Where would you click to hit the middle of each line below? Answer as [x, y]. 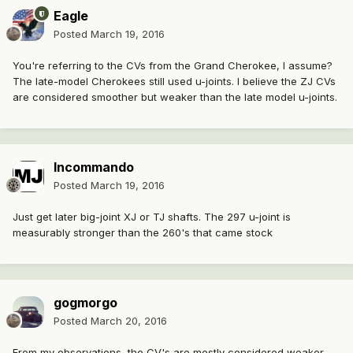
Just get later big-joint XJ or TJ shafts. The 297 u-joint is [152, 217]
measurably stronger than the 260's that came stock [143, 233]
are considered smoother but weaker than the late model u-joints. [175, 97]
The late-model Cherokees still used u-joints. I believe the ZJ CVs [174, 82]
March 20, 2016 [129, 321]
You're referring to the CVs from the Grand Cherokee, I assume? [173, 66]
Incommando [94, 167]
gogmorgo [85, 303]
